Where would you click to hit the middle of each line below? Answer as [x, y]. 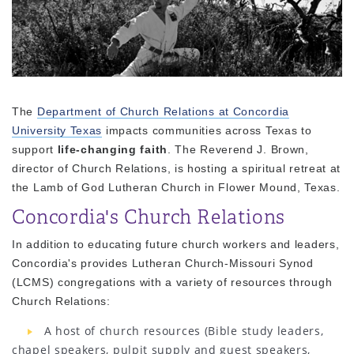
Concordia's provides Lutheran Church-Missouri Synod [163, 263]
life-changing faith [112, 149]
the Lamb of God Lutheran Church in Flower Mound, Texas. [176, 187]
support [35, 149]
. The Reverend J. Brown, [238, 149]
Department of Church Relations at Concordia [163, 111]
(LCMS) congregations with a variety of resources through [172, 282]
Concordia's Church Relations [149, 217]
